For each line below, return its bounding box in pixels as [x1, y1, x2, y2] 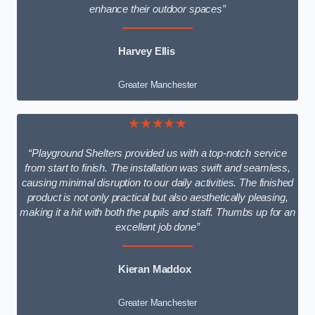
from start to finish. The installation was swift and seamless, [25, 162, 290, 174]
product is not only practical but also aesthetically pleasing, [27, 192, 288, 204]
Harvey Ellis [117, 45, 176, 57]
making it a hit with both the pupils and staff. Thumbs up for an [20, 207, 295, 219]
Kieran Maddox [117, 263, 191, 275]
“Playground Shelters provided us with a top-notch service [28, 148, 287, 160]
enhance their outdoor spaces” [89, 4, 226, 15]
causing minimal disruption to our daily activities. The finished [21, 177, 294, 189]
